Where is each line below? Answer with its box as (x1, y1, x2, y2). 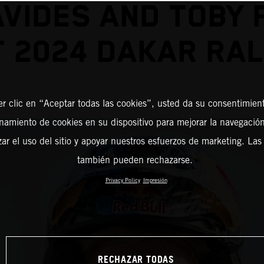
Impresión (143, 176, 167, 183)
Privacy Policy (105, 176, 140, 183)
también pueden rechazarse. (77, 154, 193, 166)
